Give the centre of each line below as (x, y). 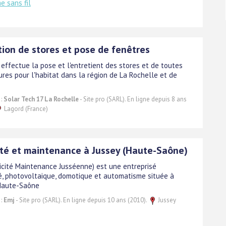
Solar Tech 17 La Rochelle (41, 99)
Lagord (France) (25, 108)
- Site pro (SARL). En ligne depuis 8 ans (133, 99)
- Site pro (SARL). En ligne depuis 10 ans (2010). (81, 200)
